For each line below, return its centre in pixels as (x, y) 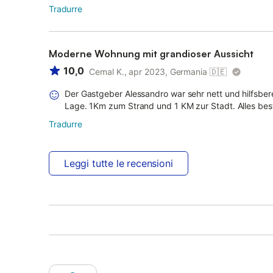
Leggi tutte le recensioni (119, 163)
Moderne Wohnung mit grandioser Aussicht (151, 54)
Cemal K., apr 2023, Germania (148, 72)
